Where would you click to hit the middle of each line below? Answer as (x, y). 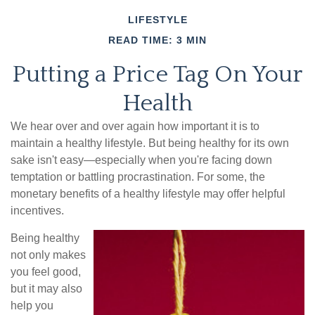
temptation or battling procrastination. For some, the (138, 177)
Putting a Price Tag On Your (157, 75)
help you (32, 306)
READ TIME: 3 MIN (157, 40)
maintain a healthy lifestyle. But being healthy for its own (150, 143)
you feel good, (46, 272)
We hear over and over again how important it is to (135, 127)
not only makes (48, 255)
